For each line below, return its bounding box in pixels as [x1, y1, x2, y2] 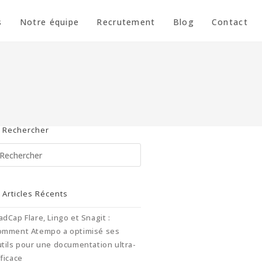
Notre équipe [19, 16, 80, 27]
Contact [211, 16, 248, 27]
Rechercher [2, 125, 49, 135]
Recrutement [96, 16, 156, 27]
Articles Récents [2, 188, 68, 199]
